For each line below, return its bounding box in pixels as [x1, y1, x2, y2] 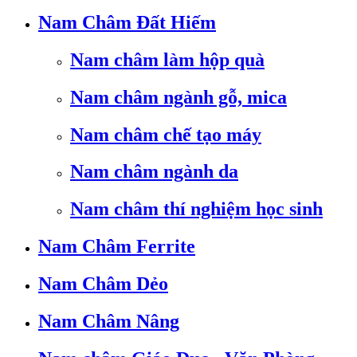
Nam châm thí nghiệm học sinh [70, 198, 323, 220]
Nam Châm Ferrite [38, 236, 195, 257]
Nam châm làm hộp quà [70, 49, 265, 70]
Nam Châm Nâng [38, 311, 179, 332]
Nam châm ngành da [70, 161, 238, 182]
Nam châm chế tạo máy [70, 124, 261, 145]
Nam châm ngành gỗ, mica [70, 86, 287, 108]
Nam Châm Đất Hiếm [38, 11, 216, 33]
